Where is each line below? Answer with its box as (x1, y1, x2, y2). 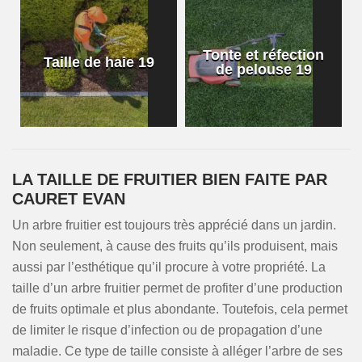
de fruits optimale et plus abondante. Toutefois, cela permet (12, 302, 347, 316)
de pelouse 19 (215, 61, 312, 78)
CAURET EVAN (12, 190, 125, 208)
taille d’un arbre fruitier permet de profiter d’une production (12, 281, 343, 295)
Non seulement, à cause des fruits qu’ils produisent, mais (12, 239, 338, 253)
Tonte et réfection (203, 47, 324, 63)
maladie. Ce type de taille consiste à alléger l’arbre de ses (12, 344, 343, 358)
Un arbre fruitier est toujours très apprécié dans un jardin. (12, 218, 336, 232)
